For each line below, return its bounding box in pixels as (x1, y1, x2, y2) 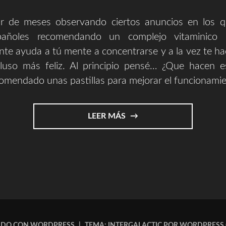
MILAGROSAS (127, 134, 179, 143)
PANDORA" (127, 181, 169, 189)
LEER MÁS (87, 111, 128, 120)
